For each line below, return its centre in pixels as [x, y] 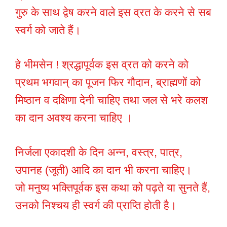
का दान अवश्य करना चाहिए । [74, 118]
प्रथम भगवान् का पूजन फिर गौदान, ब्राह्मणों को [108, 83]
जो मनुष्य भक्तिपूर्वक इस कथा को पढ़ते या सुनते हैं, [113, 188]
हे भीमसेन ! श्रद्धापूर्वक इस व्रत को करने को [102, 65]
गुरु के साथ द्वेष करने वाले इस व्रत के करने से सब [113, 13]
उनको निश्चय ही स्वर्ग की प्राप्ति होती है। [96, 206]
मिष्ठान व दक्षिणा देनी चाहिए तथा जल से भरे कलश [111, 100]
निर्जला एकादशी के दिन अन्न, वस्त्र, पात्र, [99, 153]
